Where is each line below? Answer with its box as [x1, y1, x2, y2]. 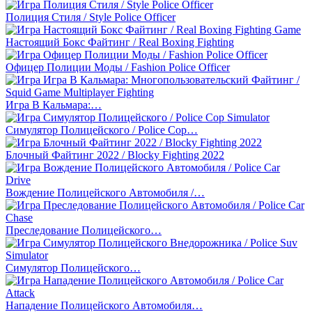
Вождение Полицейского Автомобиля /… [6, 186, 205, 198]
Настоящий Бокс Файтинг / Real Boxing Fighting [6, 36, 234, 48]
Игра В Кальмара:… [6, 98, 102, 111]
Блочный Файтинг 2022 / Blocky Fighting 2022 [6, 148, 224, 161]
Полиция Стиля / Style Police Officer [6, 10, 175, 23]
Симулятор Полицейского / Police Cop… [6, 123, 198, 136]
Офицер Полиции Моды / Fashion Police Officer [6, 61, 230, 73]
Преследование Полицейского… [6, 224, 162, 236]
